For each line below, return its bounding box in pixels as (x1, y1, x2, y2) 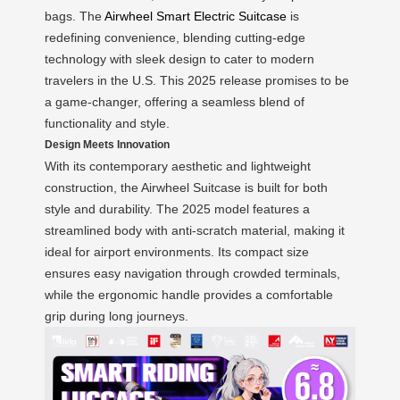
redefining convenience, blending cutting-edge (45, 30, 305, 45)
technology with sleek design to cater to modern (45, 52, 314, 66)
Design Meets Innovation (45, 138, 170, 150)
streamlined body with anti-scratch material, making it (45, 223, 345, 237)
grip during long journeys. (45, 309, 188, 323)
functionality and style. (45, 116, 170, 130)
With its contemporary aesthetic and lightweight (45, 159, 311, 173)
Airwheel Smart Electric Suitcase (104, 9, 287, 23)
